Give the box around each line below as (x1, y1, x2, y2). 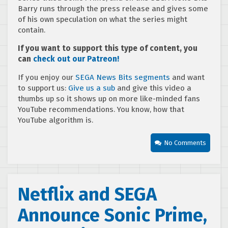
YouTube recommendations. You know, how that (18, 104, 184, 114)
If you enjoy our (18, 72, 75, 82)
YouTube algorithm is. (18, 115, 93, 125)
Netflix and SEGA (18, 183, 157, 206)
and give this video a (115, 83, 191, 93)
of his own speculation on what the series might (18, 14, 187, 24)
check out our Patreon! (33, 54, 119, 64)
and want (170, 72, 205, 82)
